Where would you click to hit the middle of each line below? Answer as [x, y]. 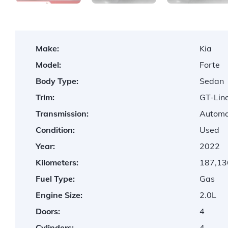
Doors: [48, 211]
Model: [48, 65]
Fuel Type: [55, 179]
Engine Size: [59, 195]
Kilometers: [57, 163]
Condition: [55, 130]
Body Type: [57, 81]
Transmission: [62, 114]
